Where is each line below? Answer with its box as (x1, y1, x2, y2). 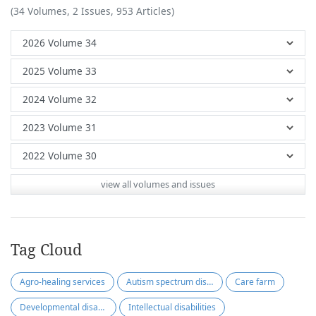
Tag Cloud (11, 239, 82, 260)
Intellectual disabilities (128, 301, 216, 314)
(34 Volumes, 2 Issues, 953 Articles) (11, 4, 174, 18)
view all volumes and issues (101, 178, 215, 191)
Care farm (235, 276, 275, 288)
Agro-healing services (20, 276, 105, 288)
